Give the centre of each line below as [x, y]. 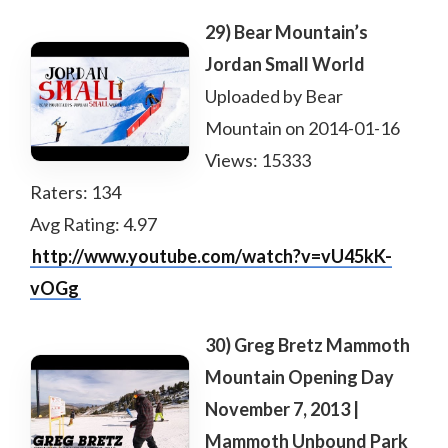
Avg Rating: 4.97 [93, 224]
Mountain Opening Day [299, 377]
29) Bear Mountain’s [286, 32]
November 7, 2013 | [282, 409]
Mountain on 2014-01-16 [302, 128]
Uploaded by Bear [274, 96]
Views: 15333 [258, 160]
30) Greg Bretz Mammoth [307, 345]
